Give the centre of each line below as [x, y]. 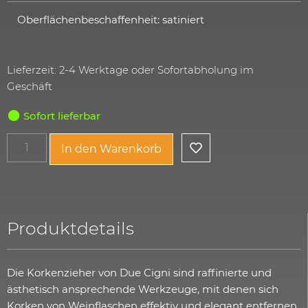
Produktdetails [70, 229]
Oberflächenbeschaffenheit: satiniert [111, 19]
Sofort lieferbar [62, 115]
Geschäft [30, 86]
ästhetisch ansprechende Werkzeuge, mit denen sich [143, 289]
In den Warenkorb [112, 149]
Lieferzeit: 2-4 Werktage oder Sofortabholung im [130, 69]
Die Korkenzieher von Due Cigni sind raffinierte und [139, 273]
